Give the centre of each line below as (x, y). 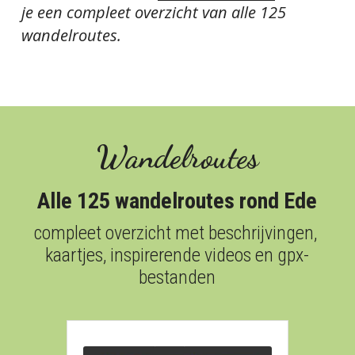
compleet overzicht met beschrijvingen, (175, 233)
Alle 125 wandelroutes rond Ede (177, 201)
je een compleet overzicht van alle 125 (153, 13)
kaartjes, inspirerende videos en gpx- (177, 256)
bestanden (177, 278)
